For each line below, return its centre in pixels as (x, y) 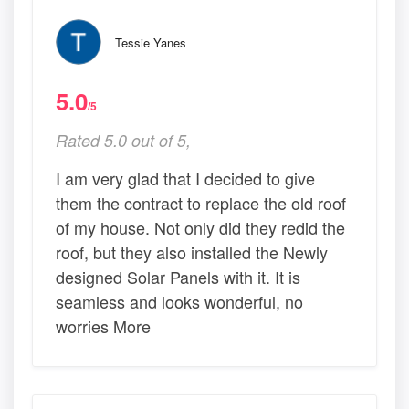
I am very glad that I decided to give (185, 178)
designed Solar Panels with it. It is (178, 277)
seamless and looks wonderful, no (179, 302)
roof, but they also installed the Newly (192, 252)
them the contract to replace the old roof (201, 203)
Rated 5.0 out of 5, (123, 141)
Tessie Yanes (151, 43)
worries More (103, 326)
